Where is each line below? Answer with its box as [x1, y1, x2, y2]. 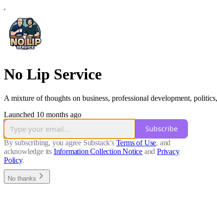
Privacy [157, 147, 180, 155]
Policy [4, 155, 22, 164]
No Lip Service [4, 65, 102, 83]
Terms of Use [116, 138, 156, 147]
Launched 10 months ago [4, 110, 81, 119]
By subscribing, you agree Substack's [4, 138, 114, 147]
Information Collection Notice [53, 147, 143, 155]
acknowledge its [4, 147, 52, 155]
